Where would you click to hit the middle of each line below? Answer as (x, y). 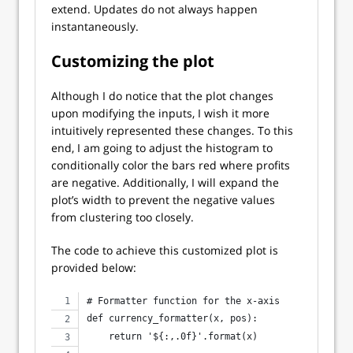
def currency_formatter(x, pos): (172, 319)
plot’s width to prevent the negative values (163, 200)
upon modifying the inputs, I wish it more (160, 113)
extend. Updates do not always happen (154, 9)
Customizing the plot (133, 61)
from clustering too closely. (123, 217)
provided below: (94, 268)
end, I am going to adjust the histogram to (162, 148)
